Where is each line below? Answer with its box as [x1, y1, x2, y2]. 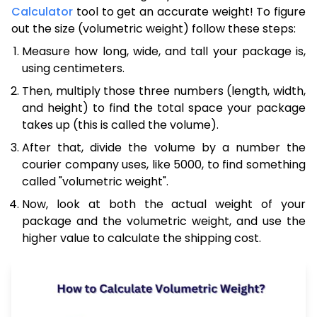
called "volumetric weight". [22, 173, 168, 190]
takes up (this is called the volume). [22, 116, 219, 133]
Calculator [11, 3, 73, 20]
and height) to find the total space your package [22, 99, 306, 116]
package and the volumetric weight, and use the [22, 212, 306, 229]
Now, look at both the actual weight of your [22, 195, 306, 212]
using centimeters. [22, 59, 125, 76]
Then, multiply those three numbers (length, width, [22, 82, 306, 99]
